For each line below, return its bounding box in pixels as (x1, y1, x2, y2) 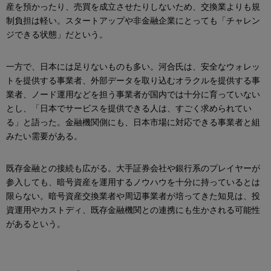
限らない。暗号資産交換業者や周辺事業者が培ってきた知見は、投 (6, 191, 260, 201)
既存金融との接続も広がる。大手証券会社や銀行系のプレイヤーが (6, 163, 260, 174)
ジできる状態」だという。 (6, 30, 108, 40)
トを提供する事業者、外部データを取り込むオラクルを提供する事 (6, 76, 260, 86)
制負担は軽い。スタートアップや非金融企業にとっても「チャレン (6, 16, 260, 26)
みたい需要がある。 (6, 131, 82, 142)
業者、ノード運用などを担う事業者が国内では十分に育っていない (6, 90, 260, 100)
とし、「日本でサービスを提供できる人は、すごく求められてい (6, 103, 252, 114)
